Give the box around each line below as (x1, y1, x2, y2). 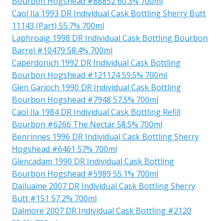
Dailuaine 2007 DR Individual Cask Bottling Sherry (12, 180, 195, 191)
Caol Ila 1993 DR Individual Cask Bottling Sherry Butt (12, 7, 206, 19)
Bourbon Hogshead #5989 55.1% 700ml (12, 168, 158, 179)
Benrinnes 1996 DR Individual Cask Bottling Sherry (12, 131, 199, 142)
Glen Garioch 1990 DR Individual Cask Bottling (12, 81, 181, 93)
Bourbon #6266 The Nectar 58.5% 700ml (12, 118, 162, 130)
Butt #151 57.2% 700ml (12, 192, 97, 204)
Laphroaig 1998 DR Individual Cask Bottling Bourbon (12, 32, 208, 43)
